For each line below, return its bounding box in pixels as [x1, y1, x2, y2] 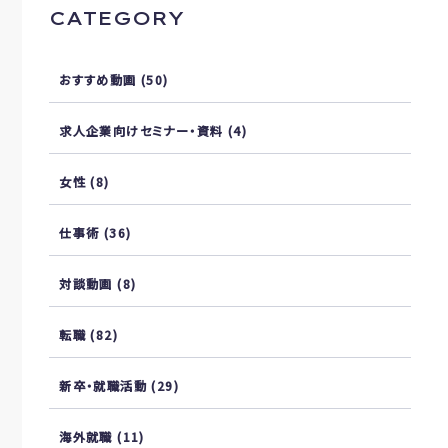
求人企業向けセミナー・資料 [59, 121, 224, 140]
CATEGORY [49, 5, 184, 30]
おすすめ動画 [59, 70, 137, 89]
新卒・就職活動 [59, 376, 148, 395]
